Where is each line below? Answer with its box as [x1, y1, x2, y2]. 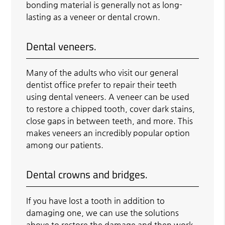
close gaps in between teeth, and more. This [26, 116, 193, 126]
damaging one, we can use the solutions [26, 207, 179, 217]
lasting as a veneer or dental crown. [26, 12, 161, 22]
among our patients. [26, 140, 104, 150]
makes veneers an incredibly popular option [26, 128, 190, 138]
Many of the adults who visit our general [26, 67, 179, 77]
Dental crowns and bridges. [26, 166, 148, 182]
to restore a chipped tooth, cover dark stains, [26, 103, 195, 114]
